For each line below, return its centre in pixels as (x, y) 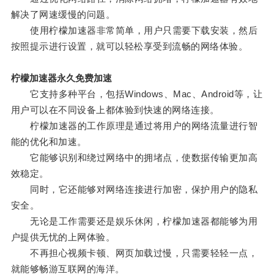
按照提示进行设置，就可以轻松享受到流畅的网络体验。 (129, 46)
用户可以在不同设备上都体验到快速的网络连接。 (115, 110)
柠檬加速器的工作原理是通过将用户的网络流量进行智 (134, 126)
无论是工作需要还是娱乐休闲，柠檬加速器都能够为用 (134, 221)
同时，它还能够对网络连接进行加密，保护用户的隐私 (134, 190)
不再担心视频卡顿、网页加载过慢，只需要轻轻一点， (134, 253)
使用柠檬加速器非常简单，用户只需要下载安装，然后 (134, 31)
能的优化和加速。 (49, 142)
